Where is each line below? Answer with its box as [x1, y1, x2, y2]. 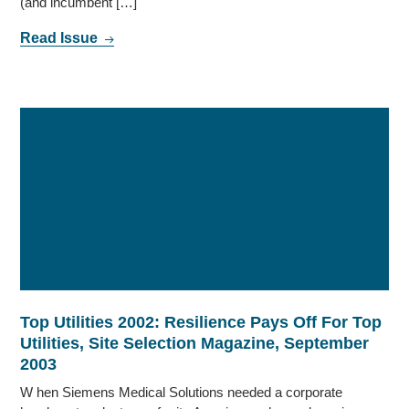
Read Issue [20, 30, 102, 47]
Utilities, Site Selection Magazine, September [20, 334, 370, 353]
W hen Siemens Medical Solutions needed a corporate [20, 384, 343, 401]
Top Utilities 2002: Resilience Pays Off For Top [20, 313, 383, 332]
